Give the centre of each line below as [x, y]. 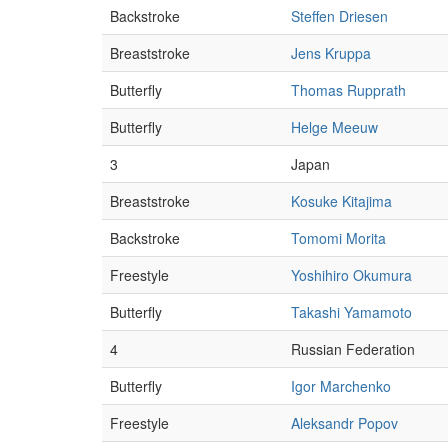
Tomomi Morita [338, 238]
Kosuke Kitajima [341, 201]
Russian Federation [353, 349]
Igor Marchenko [341, 386]
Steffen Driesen [339, 16]
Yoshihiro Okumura [351, 275]
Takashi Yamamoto [351, 312]
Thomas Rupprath [348, 90]
